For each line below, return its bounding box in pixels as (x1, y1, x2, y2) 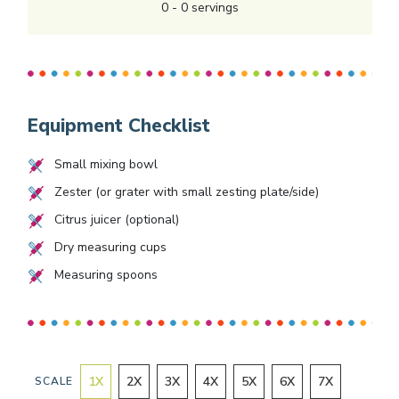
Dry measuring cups (53, 238, 167, 256)
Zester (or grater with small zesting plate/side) (53, 183, 319, 200)
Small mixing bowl (53, 155, 158, 173)
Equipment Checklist (27, 112, 210, 138)
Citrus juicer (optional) (53, 210, 179, 228)
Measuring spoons (53, 265, 158, 283)
